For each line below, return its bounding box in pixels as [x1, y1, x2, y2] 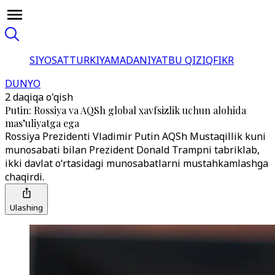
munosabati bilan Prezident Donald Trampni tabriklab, [5, 143, 260, 157]
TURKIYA [69, 53, 110, 67]
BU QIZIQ [168, 53, 213, 67]
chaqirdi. [5, 170, 44, 184]
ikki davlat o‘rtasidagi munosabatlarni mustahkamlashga [5, 157, 268, 170]
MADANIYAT [110, 53, 168, 67]
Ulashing [10, 202, 43, 213]
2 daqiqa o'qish [5, 90, 73, 104]
